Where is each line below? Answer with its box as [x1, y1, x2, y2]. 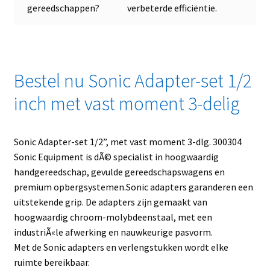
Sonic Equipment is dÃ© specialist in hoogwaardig [13, 151, 219, 163]
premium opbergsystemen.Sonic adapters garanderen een [13, 181, 253, 193]
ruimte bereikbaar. [13, 256, 90, 269]
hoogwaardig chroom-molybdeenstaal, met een [13, 211, 212, 224]
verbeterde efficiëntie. [127, 2, 218, 14]
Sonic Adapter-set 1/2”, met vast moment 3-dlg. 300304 [13, 136, 242, 148]
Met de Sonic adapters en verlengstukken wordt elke [13, 241, 228, 254]
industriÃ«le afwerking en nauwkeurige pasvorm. [13, 226, 213, 239]
